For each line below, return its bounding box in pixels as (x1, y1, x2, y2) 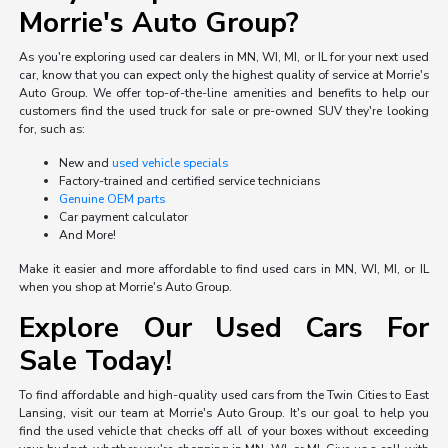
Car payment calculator (59, 209, 189, 226)
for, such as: (19, 121, 86, 138)
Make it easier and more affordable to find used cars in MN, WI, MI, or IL (19, 261, 429, 278)
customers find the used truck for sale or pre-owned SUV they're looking (19, 103, 429, 120)
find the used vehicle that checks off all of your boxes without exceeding (19, 423, 429, 440)
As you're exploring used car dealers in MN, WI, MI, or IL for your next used (19, 49, 429, 66)
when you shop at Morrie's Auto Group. (19, 279, 233, 296)
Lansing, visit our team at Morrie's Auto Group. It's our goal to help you (19, 405, 429, 422)
